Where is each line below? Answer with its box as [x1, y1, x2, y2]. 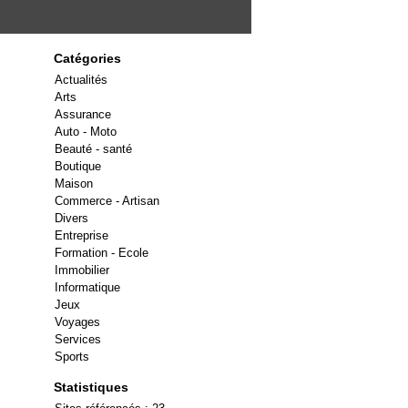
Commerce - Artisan [55, 194, 159, 208]
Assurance [55, 107, 111, 121]
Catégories [54, 51, 121, 66]
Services [55, 332, 101, 346]
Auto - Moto [55, 125, 117, 138]
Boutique [55, 159, 101, 173]
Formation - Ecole [55, 246, 148, 260]
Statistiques [54, 380, 128, 394]
